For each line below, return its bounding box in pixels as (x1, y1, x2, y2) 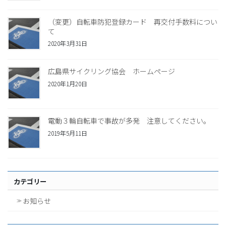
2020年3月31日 (48, 39, 87, 48)
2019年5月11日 (48, 128, 87, 137)
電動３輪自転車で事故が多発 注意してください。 (48, 116, 210, 126)
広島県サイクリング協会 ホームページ (48, 66, 175, 77)
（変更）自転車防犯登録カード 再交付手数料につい (48, 16, 217, 27)
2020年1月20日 (48, 79, 87, 88)
